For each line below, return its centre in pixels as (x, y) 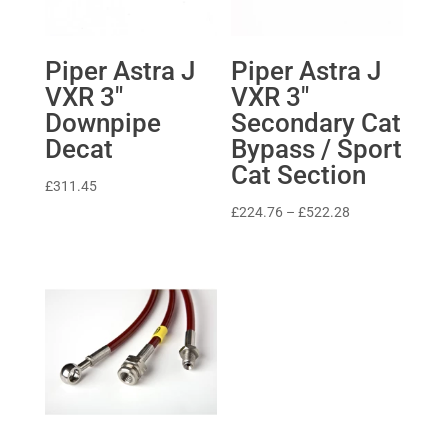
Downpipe (102, 123)
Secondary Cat (316, 123)
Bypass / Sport (317, 149)
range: (369, 234)
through (374, 280)
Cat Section (299, 175)
